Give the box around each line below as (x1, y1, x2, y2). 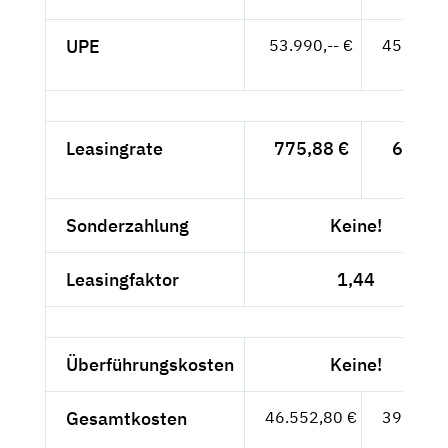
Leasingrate (66, 137, 163, 161)
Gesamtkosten (66, 407, 187, 431)
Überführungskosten (66, 353, 234, 377)
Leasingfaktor (66, 268, 179, 292)
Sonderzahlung (66, 214, 189, 238)
